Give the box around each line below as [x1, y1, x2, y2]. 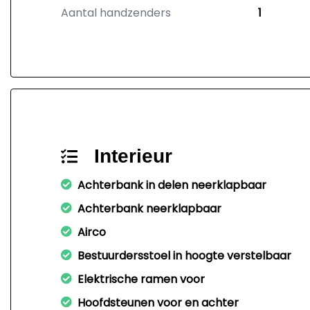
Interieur [94, 145, 172, 167]
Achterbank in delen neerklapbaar [77, 177, 266, 193]
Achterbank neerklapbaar [77, 201, 221, 217]
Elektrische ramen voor [77, 271, 205, 287]
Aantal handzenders [61, 5, 171, 21]
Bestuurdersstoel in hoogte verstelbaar [77, 248, 291, 264]
